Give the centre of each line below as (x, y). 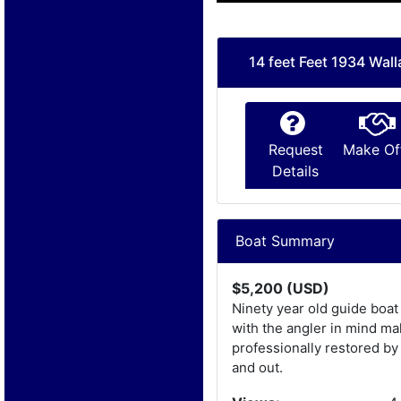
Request (295, 149)
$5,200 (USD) (281, 288)
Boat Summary (286, 240)
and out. (258, 367)
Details (296, 171)
